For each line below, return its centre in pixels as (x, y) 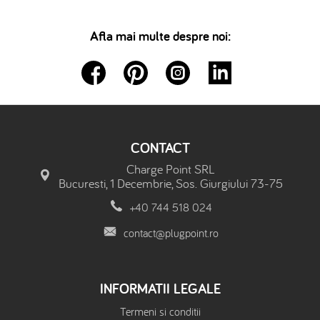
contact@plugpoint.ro (171, 233)
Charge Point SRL (171, 169)
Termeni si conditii (160, 311)
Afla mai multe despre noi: (160, 36)
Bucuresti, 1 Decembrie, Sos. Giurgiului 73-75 (171, 183)
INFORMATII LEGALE (160, 289)
